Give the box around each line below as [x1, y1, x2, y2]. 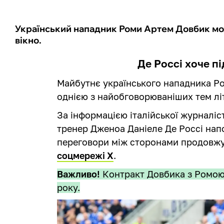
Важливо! [57, 168, 100, 179]
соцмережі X [57, 149, 114, 161]
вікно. [15, 34, 41, 46]
